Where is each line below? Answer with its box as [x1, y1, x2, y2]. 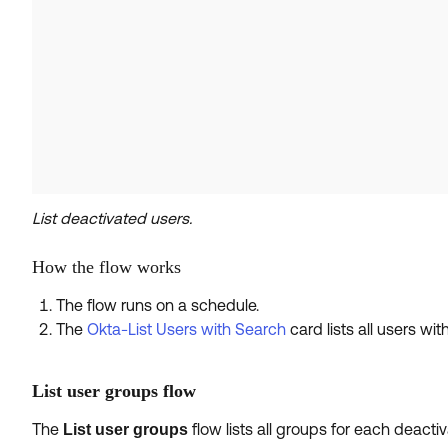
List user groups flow [32, 381, 196, 402]
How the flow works [32, 257, 181, 278]
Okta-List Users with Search [87, 320, 286, 339]
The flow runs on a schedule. [56, 296, 259, 315]
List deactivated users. [32, 209, 192, 228]
